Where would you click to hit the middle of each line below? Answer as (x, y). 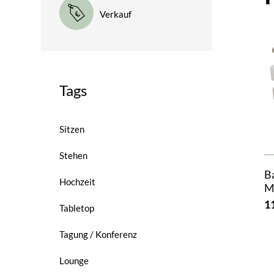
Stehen (74, 155)
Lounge (74, 261)
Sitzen (72, 129)
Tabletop (77, 208)
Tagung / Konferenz (98, 234)
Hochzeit (78, 182)
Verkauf (116, 14)
